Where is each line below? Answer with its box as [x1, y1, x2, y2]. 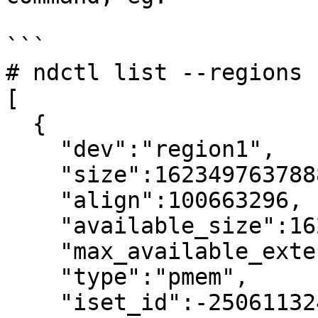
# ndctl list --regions [6, 60, 302, 85]
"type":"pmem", [6, 264, 60, 290]
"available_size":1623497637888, [6, 213, 60, 238]
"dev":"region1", [6, 136, 60, 162]
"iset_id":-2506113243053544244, [6, 290, 60, 315]
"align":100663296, [6, 187, 60, 213]
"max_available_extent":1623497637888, [6, 238, 60, 264]
